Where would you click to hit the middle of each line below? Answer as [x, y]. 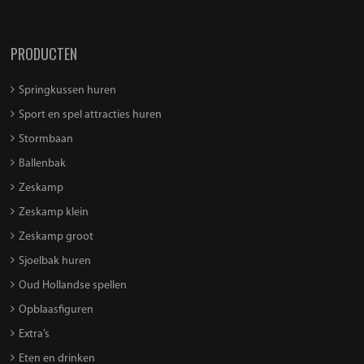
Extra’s [35, 335]
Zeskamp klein [54, 213]
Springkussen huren [68, 91]
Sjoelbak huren [55, 262]
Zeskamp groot [56, 237]
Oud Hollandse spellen [73, 286]
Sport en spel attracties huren [91, 115]
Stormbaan [46, 140]
